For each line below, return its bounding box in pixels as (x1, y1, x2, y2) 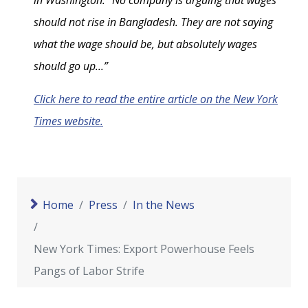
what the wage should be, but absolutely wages (34, 36, 257, 52)
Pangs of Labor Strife (34, 263, 144, 279)
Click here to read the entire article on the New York (34, 91, 278, 107)
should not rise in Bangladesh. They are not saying (34, 14, 273, 30)
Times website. (34, 113, 103, 129)
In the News (133, 197, 195, 213)
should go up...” (34, 58, 108, 74)
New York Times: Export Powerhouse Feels (34, 241, 254, 257)
